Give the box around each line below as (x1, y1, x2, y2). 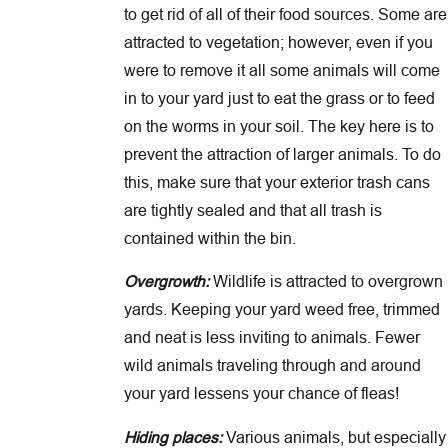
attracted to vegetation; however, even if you (123, 32, 433, 51)
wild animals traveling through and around (123, 356, 421, 375)
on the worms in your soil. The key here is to (123, 116, 434, 135)
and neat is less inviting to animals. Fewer (123, 328, 420, 347)
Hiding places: (123, 427, 222, 446)
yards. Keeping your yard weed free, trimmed (123, 300, 440, 319)
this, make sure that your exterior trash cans (123, 172, 430, 191)
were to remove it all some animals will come (123, 60, 440, 79)
